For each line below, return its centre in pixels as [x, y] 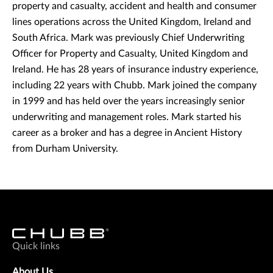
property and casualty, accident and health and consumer [134, 6]
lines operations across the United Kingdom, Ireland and [132, 22]
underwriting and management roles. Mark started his [127, 117]
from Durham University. [68, 149]
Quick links [36, 246]
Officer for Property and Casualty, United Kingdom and [130, 54]
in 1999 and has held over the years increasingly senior [129, 101]
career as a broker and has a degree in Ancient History [127, 133]
